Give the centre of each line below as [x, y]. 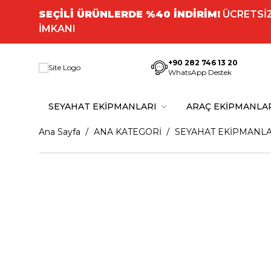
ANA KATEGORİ [128, 132]
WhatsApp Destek [200, 72]
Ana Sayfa [60, 132]
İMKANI [57, 29]
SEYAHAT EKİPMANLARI [103, 106]
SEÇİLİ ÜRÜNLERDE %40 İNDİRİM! [129, 14]
